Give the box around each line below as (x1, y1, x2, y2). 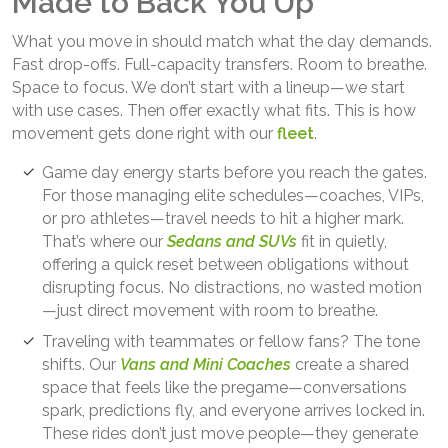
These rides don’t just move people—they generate (42, 423, 418, 443)
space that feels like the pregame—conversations (42, 377, 407, 397)
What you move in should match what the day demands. (12, 31, 432, 51)
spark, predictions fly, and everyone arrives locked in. (42, 400, 425, 420)
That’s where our (42, 231, 167, 251)
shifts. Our (42, 354, 120, 374)
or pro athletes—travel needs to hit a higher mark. (42, 208, 404, 228)
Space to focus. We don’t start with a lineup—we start (12, 77, 405, 97)
